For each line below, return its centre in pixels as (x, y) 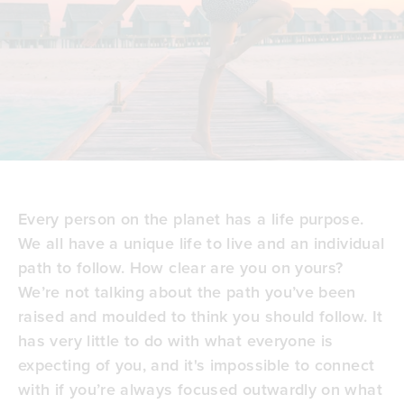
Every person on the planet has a (145, 218)
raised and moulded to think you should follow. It (201, 316)
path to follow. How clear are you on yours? (181, 267)
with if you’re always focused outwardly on (182, 389)
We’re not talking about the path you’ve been (187, 291)
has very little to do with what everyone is (176, 340)
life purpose (316, 218)
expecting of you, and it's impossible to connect (197, 364)
